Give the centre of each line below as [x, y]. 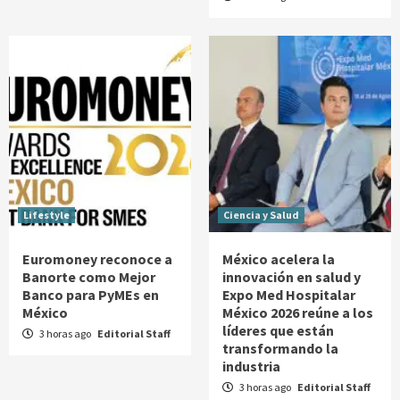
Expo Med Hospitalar [289, 295]
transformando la [280, 349]
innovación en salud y [292, 277]
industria [251, 367]
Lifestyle [46, 215]
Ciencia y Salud [261, 215]
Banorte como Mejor [89, 277]
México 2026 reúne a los [298, 313]
